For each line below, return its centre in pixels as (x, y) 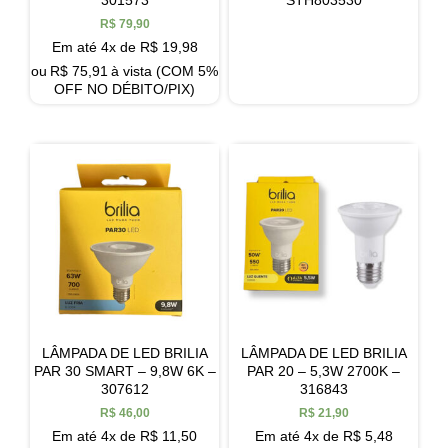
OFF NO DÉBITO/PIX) (124, 88)
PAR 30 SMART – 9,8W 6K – (124, 371)
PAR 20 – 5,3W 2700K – (323, 371)
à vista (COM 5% (164, 70)
